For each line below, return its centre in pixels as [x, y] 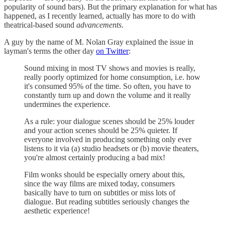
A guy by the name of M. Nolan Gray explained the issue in [99, 42]
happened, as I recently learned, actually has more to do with [100, 16]
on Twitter [112, 51]
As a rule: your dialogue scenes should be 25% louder [109, 121]
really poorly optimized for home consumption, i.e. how [112, 77]
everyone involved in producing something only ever [108, 139]
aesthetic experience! [57, 210]
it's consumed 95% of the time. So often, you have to [107, 86]
